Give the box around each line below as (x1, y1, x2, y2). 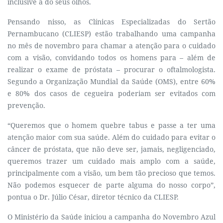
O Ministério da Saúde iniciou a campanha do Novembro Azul (7, 212, 216, 222)
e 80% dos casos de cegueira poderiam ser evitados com (7, 89, 216, 98)
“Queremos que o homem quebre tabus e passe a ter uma (7, 120, 216, 130)
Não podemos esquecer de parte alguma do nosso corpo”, (7, 180, 216, 190)
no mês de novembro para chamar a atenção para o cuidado (7, 41, 216, 50)
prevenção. (7, 101, 45, 110)
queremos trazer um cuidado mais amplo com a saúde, (7, 156, 216, 166)
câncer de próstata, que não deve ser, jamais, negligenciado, (7, 144, 216, 154)
